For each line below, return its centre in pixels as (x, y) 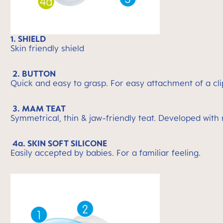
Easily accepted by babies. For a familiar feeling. (106, 153)
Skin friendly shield (47, 48)
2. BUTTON (34, 74)
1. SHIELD (28, 39)
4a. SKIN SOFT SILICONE (60, 143)
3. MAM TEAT (39, 109)
